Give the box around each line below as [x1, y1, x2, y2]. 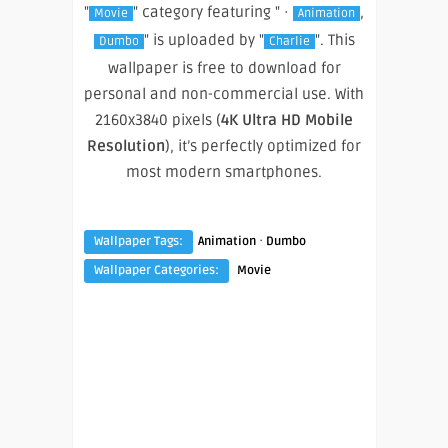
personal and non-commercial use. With [84, 84, 364, 103]
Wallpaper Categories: [94, 262, 219, 278]
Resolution [87, 136, 165, 155]
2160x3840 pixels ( [95, 110, 221, 129]
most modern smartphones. [126, 162, 322, 181]
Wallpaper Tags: [94, 233, 183, 249]
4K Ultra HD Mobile [221, 110, 353, 129]
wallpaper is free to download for [107, 58, 341, 77]
